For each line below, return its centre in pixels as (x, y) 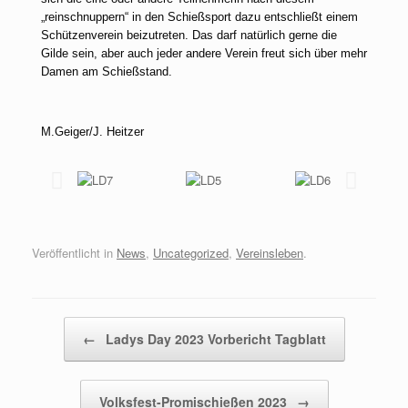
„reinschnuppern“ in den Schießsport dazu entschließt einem (199, 17)
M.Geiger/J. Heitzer (92, 132)
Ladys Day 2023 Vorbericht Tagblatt (214, 338)
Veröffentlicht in (74, 252)
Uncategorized (191, 252)
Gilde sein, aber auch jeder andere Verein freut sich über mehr (204, 53)
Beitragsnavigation (81, 325)
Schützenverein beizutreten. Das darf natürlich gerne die (189, 35)
